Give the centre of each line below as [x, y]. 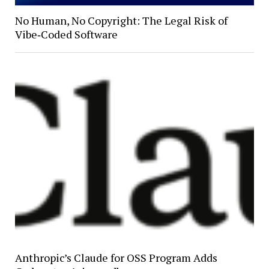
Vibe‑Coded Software [66, 34]
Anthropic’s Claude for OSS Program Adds [116, 257]
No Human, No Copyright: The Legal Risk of [121, 20]
